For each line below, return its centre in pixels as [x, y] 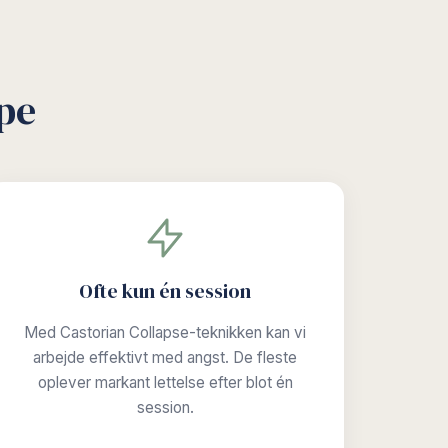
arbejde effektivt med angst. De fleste [165, 357]
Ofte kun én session [165, 291]
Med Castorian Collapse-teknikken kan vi [165, 332]
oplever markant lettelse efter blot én [165, 382]
